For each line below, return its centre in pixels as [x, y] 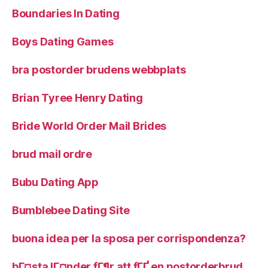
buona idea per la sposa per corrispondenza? [129, 238]
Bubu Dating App [55, 182]
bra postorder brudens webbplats [99, 70]
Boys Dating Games [63, 42]
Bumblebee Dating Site [71, 210]
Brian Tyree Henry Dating [77, 98]
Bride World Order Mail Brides [89, 126]
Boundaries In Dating [66, 13]
